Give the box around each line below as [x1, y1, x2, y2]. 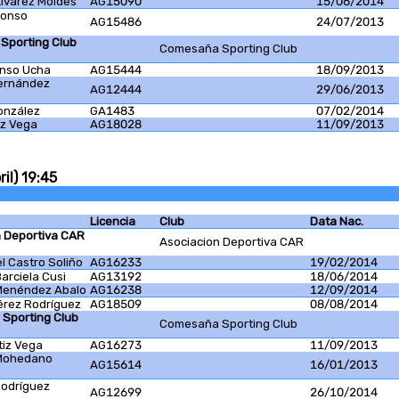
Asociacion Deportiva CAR [159, 235, 304, 249]
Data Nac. [310, 215, 363, 229]
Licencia [90, 215, 135, 229]
